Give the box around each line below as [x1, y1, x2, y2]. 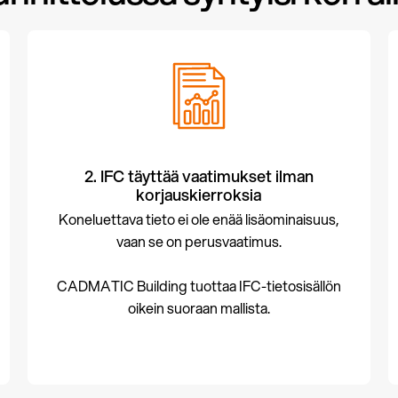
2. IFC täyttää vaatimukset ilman [84, 164, 314, 187]
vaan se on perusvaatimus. [115, 231, 282, 251]
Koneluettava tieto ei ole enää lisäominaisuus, [58, 209, 339, 229]
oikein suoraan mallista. [127, 298, 270, 318]
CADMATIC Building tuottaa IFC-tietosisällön [56, 275, 341, 296]
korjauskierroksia [136, 183, 262, 206]
